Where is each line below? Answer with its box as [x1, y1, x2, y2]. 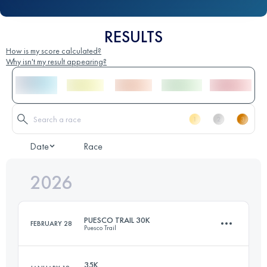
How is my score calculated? [6, 45, 101, 57]
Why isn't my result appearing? [6, 56, 107, 67]
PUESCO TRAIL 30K [84, 215, 150, 226]
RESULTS [104, 26, 163, 48]
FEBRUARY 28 [30, 219, 72, 229]
